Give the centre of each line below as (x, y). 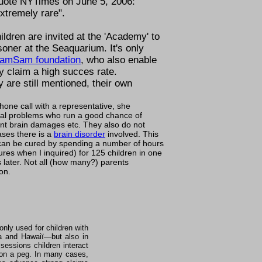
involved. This (132, 134)
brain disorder (80, 134)
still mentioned (55, 83)
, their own (109, 83)
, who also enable (119, 60)
